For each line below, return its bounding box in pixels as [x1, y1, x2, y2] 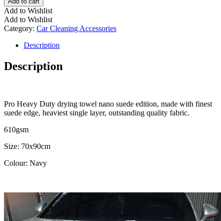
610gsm [4, 125, 29, 134]
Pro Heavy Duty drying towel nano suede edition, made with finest [4, 100, 212, 109]
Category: [4, 24, 37, 33]
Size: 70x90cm [4, 142, 52, 151]
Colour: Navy [4, 159, 47, 168]
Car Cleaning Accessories [37, 24, 116, 33]
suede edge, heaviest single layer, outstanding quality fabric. [4, 109, 189, 117]
